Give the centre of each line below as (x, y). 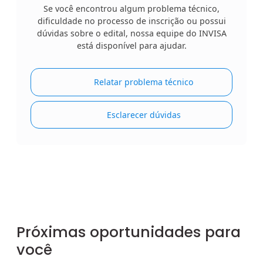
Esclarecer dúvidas (142, 115)
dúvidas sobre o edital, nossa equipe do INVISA (131, 33)
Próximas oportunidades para (129, 232)
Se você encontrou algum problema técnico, (131, 9)
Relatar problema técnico (142, 82)
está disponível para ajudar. (131, 46)
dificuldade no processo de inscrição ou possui (131, 21)
